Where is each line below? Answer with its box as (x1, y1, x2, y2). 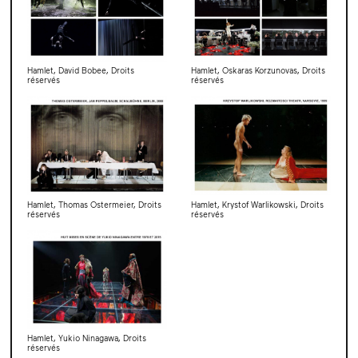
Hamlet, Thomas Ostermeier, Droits (26, 199, 161, 209)
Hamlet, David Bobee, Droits (26, 66, 134, 76)
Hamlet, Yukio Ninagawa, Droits (26, 332, 146, 343)
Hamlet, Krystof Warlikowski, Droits (191, 199, 324, 209)
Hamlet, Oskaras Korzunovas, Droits (191, 66, 325, 76)
